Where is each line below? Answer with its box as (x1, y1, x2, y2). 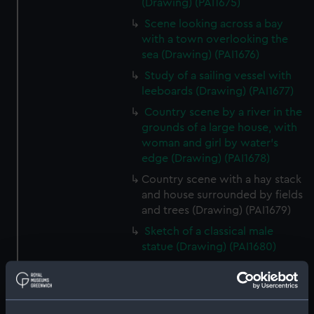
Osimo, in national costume (142, 278, 282, 289)
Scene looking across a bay (144, 18, 284, 29)
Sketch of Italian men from (144, 262, 279, 273)
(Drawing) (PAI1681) (142, 293, 240, 304)
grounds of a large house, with (142, 122, 298, 133)
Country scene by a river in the (144, 107, 303, 118)
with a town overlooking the (142, 34, 289, 45)
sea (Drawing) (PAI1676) (142, 49, 260, 60)
